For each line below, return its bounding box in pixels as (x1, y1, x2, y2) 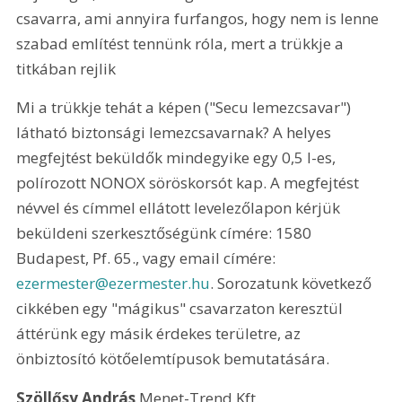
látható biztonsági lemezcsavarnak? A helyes (16, 122, 336, 144)
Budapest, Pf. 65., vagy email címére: (16, 248, 280, 269)
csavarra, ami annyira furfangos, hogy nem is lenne (16, 8, 383, 30)
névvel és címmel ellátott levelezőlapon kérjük (16, 197, 345, 219)
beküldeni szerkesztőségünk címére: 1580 (16, 223, 316, 244)
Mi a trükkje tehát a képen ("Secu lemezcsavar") (16, 97, 355, 118)
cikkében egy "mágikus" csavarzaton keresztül (16, 298, 347, 319)
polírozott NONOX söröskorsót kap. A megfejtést (16, 172, 363, 194)
